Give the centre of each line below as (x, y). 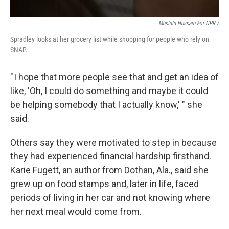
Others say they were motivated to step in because (113, 142)
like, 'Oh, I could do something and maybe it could (109, 91)
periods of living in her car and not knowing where (110, 198)
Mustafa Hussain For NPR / (189, 23)
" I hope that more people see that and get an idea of (114, 77)
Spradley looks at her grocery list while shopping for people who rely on (110, 39)
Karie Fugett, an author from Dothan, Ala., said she (109, 170)
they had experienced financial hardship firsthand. (111, 156)
